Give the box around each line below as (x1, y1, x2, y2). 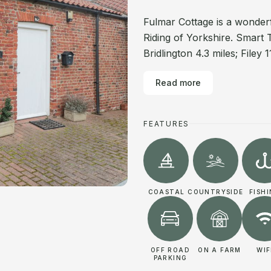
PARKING (153, 254, 188, 261)
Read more (155, 77, 201, 88)
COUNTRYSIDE (188, 188, 244, 195)
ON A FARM (198, 246, 241, 253)
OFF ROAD (150, 246, 191, 253)
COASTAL (148, 188, 185, 195)
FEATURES (143, 119, 189, 128)
